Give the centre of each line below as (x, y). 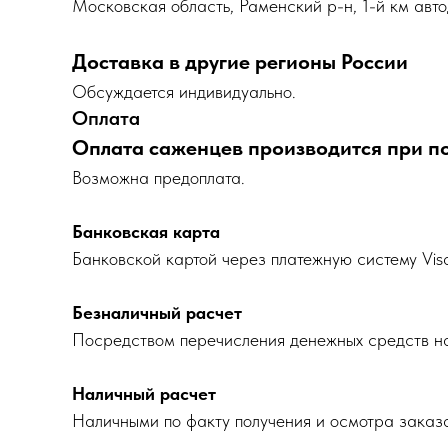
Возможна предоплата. (158, 177)
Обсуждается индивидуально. (184, 91)
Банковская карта (146, 231)
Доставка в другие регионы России (240, 61)
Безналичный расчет (157, 312)
